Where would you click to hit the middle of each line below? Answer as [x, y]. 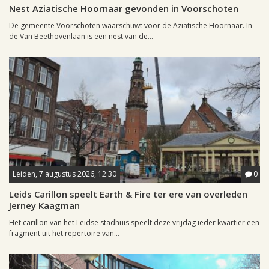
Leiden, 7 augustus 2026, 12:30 [65, 174]
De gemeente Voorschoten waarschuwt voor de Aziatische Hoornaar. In [131, 26]
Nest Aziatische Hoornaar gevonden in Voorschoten [124, 9]
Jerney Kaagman [44, 206]
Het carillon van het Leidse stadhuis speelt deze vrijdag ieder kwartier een [134, 223]
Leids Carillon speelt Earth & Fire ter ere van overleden [128, 194]
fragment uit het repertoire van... [64, 234]
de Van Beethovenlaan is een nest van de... [81, 37]
